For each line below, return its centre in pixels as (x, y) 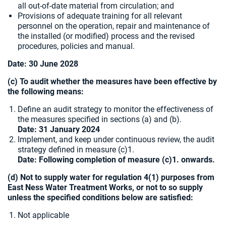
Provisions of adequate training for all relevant (100, 16)
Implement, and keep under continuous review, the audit (116, 139)
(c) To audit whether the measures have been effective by (112, 81)
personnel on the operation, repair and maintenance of (114, 26)
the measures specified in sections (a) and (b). (100, 119)
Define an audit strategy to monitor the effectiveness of (116, 109)
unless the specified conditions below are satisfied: (100, 197)
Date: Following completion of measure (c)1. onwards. (116, 160)
